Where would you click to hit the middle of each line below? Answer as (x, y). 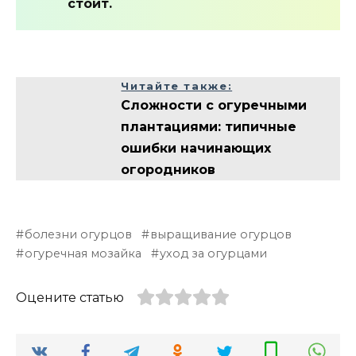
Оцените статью (70, 297)
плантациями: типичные (209, 126)
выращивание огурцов (221, 234)
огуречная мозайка (83, 253)
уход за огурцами (214, 253)
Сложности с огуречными (214, 105)
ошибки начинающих (196, 148)
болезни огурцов (79, 234)
